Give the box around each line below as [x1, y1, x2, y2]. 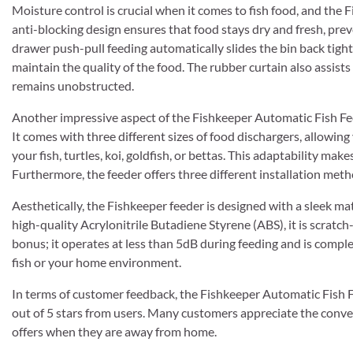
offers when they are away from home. [12, 324, 217, 339]
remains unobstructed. [12, 78, 134, 93]
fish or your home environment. [12, 255, 181, 269]
